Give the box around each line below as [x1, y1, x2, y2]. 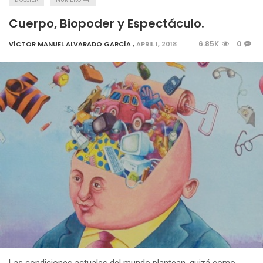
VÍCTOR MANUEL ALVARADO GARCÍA [9, 39, 131, 49]
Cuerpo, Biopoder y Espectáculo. [9, 15, 204, 32]
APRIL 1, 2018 [136, 39, 177, 49]
